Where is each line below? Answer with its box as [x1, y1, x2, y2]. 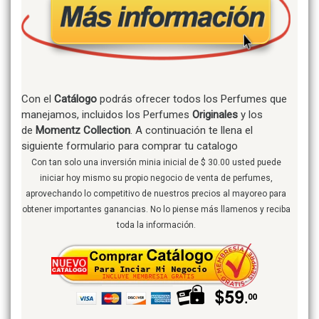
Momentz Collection [36, 124, 130, 137]
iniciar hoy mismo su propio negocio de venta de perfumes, [39, 173, 273, 183]
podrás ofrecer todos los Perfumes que [97, 93, 287, 105]
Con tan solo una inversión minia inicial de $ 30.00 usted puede [31, 157, 281, 167]
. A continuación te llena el [130, 124, 253, 137]
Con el [21, 93, 54, 105]
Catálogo [54, 93, 97, 105]
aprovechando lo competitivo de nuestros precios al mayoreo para [26, 189, 286, 199]
